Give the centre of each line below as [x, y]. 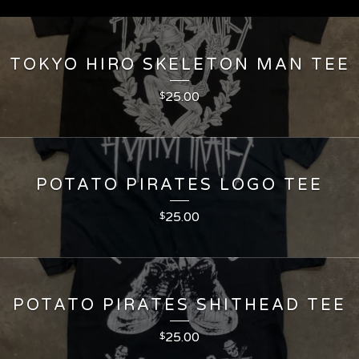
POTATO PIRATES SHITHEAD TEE [179, 306]
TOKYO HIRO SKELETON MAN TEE [179, 65]
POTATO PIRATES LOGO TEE [179, 186]
